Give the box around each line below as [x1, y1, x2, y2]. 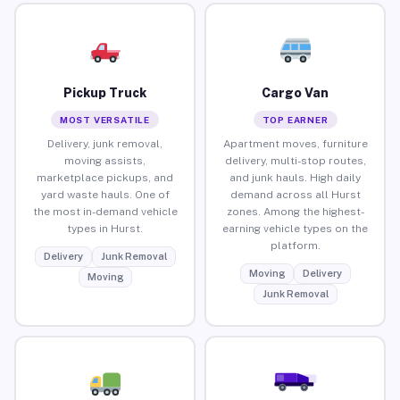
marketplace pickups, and [37, 171, 173, 184]
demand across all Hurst [229, 187, 361, 201]
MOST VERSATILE [59, 113, 151, 125]
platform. [270, 238, 321, 252]
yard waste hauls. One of [40, 187, 170, 201]
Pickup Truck [63, 85, 146, 100]
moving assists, [64, 154, 146, 167]
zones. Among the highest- [226, 204, 364, 218]
